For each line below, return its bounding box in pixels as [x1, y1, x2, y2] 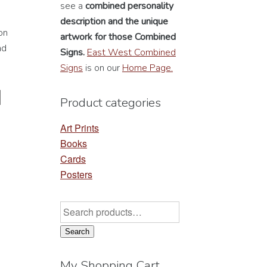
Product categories [60, 94, 161, 111]
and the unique [107, 15, 168, 29]
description [60, 15, 105, 29]
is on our [82, 61, 122, 75]
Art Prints [60, 120, 99, 135]
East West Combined [86, 46, 176, 60]
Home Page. [122, 61, 173, 75]
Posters [60, 167, 92, 181]
